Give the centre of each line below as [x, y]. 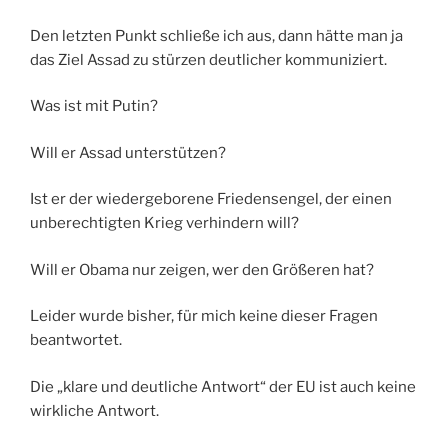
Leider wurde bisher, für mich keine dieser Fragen [204, 316]
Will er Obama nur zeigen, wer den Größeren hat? [202, 269]
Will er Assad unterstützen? [128, 152]
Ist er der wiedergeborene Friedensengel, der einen [211, 199]
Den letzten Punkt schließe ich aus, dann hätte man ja [216, 35]
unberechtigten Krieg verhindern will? [164, 223]
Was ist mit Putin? [94, 106]
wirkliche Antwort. [94, 410]
